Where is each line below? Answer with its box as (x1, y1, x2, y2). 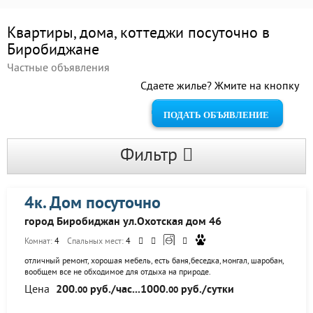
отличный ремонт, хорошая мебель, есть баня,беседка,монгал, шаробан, (24, 256, 284, 267)
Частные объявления (7, 61, 110, 75)
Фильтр (119, 145, 182, 168)
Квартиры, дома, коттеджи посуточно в (7, 24, 270, 43)
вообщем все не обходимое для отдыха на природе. (24, 268, 211, 278)
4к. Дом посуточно (24, 194, 161, 214)
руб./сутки (178, 283, 234, 297)
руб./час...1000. (87, 283, 168, 297)
